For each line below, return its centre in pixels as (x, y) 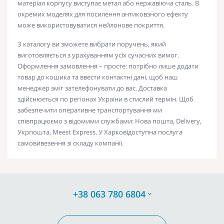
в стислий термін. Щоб (159, 99)
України (111, 99)
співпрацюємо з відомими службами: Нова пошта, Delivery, (109, 121)
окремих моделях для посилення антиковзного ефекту (103, 14)
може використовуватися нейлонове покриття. (91, 25)
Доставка (153, 88)
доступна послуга (155, 132)
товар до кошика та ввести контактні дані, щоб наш (98, 77)
